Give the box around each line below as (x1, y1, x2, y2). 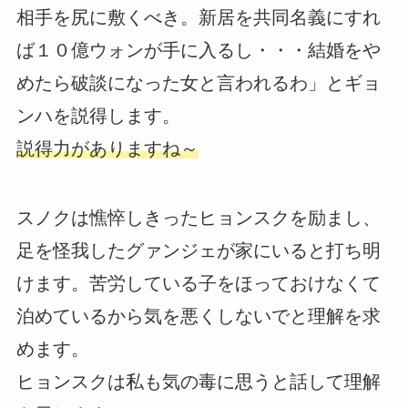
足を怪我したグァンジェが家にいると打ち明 (15, 240, 381, 261)
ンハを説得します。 (15, 106, 180, 127)
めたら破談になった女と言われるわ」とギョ (15, 73, 381, 94)
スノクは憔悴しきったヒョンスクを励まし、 (15, 208, 381, 229)
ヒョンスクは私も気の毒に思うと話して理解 (15, 372, 381, 393)
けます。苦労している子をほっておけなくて (15, 273, 381, 294)
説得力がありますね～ (15, 138, 199, 159)
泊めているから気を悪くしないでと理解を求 (15, 306, 381, 327)
